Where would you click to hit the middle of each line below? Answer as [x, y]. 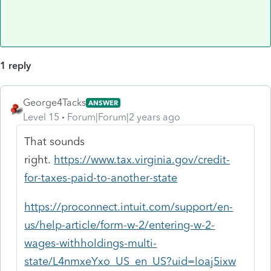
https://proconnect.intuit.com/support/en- [129, 207]
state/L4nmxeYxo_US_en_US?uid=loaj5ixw [130, 261]
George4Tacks [54, 102]
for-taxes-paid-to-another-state [101, 178]
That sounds [55, 141]
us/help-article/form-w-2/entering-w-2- [120, 225]
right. [39, 159]
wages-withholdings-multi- [91, 243]
